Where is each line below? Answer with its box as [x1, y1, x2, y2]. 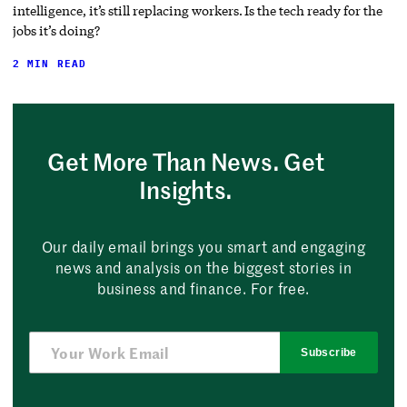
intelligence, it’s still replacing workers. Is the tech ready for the [13, 2, 382, 20]
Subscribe [301, 346, 357, 360]
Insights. [139, 174, 233, 206]
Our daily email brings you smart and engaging [41, 236, 366, 257]
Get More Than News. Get [47, 145, 325, 178]
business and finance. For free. [97, 278, 310, 299]
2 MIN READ [13, 57, 87, 71]
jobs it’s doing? [13, 22, 100, 40]
